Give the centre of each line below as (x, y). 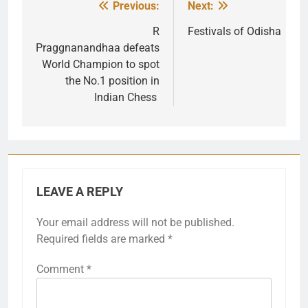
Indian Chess (127, 98)
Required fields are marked (102, 239)
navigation (74, 35)
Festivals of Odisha (234, 32)
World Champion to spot (101, 65)
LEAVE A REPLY (80, 192)
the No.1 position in (112, 81)
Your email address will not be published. (135, 223)
